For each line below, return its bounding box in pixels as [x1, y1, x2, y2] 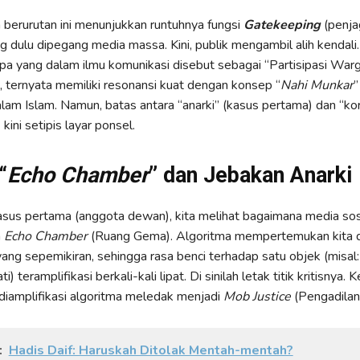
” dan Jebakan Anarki [148, 162, 352, 189]
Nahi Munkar [280, 76, 354, 95]
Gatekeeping [243, 16, 321, 35]
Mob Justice [223, 288, 291, 306]
